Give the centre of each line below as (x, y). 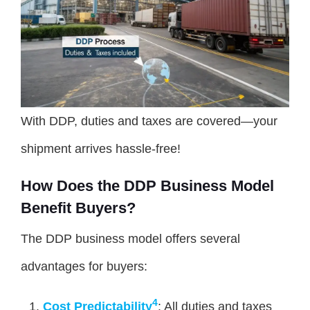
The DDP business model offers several (130, 238)
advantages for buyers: (84, 266)
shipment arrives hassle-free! (101, 148)
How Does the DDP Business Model (147, 185)
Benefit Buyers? (78, 208)
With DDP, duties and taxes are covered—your (149, 121)
